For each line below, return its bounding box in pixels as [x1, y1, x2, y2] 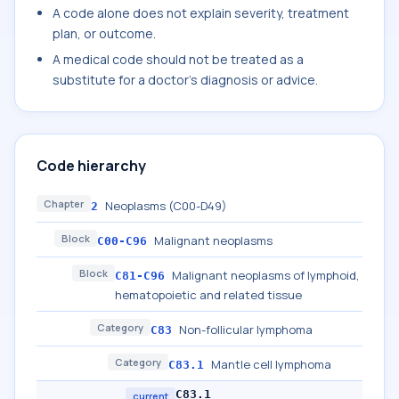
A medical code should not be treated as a [53, 51, 304, 68]
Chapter [44, 197, 84, 210]
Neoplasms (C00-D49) [105, 198, 227, 214]
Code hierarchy [37, 156, 146, 175]
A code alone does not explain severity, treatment [53, 4, 349, 21]
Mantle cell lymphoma [211, 356, 331, 372]
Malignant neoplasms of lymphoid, [172, 267, 359, 283]
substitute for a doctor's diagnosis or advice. [53, 71, 318, 88]
